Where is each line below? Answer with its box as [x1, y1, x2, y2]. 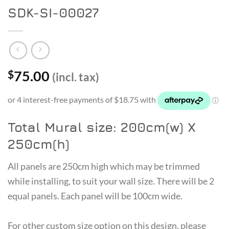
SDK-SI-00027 [8, 5, 99, 21]
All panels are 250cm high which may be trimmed [8, 160, 200, 172]
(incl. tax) [52, 70, 99, 84]
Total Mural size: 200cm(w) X [8, 119, 196, 135]
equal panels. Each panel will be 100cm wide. [8, 190, 182, 201]
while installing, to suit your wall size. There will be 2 [8, 175, 214, 187]
